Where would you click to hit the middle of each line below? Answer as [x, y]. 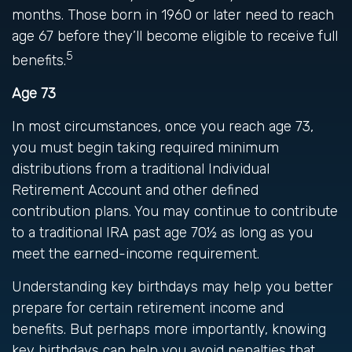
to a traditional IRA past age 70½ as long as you [162, 233]
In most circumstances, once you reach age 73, [163, 126]
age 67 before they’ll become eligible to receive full [175, 36]
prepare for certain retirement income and [148, 308]
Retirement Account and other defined [135, 190]
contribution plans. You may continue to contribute [175, 211]
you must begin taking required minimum [145, 148]
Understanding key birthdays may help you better [172, 287]
